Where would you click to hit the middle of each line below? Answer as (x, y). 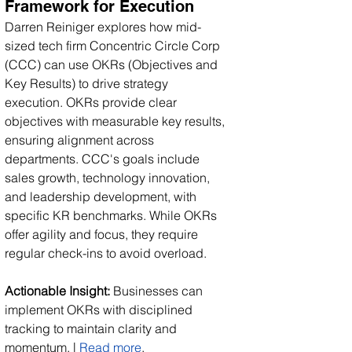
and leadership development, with (102, 196)
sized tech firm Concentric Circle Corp (114, 45)
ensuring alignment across (81, 139)
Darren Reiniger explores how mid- (103, 26)
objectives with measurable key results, (116, 121)
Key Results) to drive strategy (88, 83)
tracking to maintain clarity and (92, 328)
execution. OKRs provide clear (92, 102)
